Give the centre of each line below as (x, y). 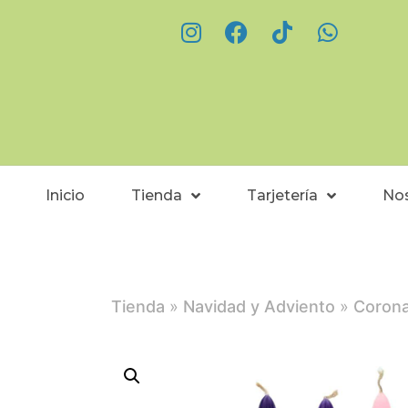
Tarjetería (283, 196)
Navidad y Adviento (259, 307)
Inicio (66, 196)
